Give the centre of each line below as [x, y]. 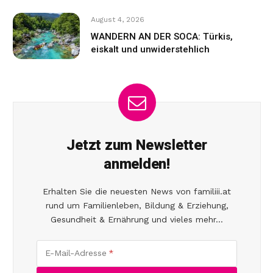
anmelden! [137, 164]
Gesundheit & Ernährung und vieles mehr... [137, 219]
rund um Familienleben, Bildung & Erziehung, [137, 205]
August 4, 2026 [118, 19]
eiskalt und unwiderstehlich [150, 49]
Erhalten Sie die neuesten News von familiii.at [137, 191]
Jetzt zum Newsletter [137, 145]
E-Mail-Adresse [76, 253]
